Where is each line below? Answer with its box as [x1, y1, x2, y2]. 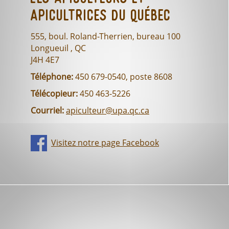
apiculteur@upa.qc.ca [66, 105, 149, 117]
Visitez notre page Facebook [51, 137, 159, 149]
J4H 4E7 [31, 54, 59, 66]
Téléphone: [31, 71, 73, 83]
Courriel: [31, 105, 64, 117]
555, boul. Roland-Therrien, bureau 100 [31, 31, 180, 42]
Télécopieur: [31, 88, 78, 100]
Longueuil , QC [31, 42, 86, 54]
